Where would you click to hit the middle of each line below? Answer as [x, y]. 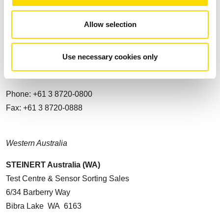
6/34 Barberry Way [38, 192]
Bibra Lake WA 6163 [44, 206]
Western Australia [37, 143]
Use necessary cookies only [110, 56]
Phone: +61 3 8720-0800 [49, 94]
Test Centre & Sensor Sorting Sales [68, 179]
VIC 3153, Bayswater [43, 59]
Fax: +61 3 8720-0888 [44, 108]
